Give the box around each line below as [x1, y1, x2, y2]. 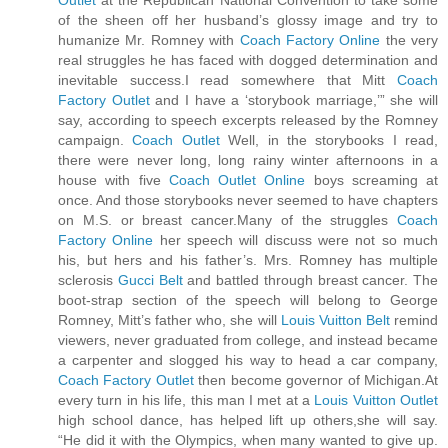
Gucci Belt [117, 271, 183, 288]
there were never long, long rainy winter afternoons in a [58, 151, 438, 168]
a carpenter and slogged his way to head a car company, [58, 351, 438, 368]
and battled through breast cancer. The [182, 271, 438, 288]
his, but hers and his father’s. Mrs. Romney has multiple [58, 251, 438, 268]
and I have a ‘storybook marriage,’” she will [149, 91, 439, 108]
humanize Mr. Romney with [58, 31, 240, 48]
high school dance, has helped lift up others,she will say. [58, 411, 438, 428]
